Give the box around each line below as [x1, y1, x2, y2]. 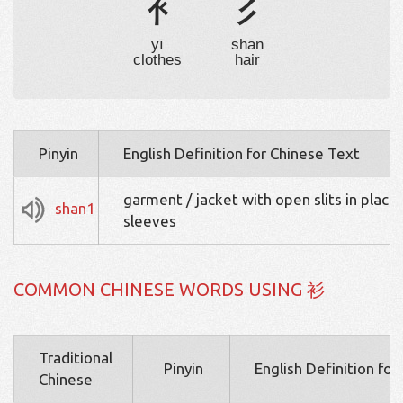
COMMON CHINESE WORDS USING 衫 [13, 279, 325, 300]
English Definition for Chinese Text [123, 145, 360, 163]
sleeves [123, 212, 176, 230]
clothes [133, 51, 182, 69]
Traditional [39, 349, 112, 367]
